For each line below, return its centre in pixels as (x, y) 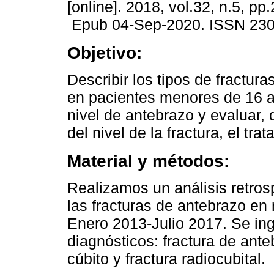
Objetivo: (105, 53)
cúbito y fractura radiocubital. (166, 259)
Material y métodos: (148, 161)
